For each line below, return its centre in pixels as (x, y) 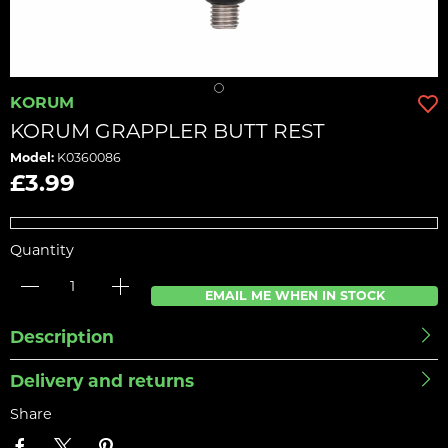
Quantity (42, 250)
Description (62, 337)
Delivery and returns (102, 381)
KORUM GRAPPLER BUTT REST (167, 131)
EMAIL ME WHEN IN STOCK (294, 296)
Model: (32, 158)
